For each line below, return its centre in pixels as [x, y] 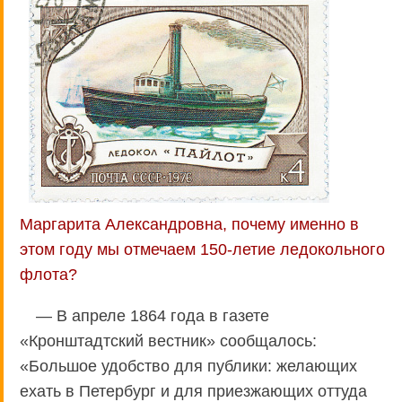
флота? [48, 274]
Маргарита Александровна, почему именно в [189, 224]
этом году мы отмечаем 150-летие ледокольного [202, 249]
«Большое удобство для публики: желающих [188, 366]
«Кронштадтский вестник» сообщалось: [168, 341]
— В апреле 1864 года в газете [153, 315]
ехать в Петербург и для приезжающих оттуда [193, 391]
